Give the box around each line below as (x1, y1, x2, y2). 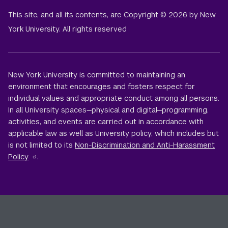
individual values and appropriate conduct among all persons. (8, 94, 220, 103)
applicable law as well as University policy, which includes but (8, 129, 219, 138)
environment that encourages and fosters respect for (8, 82, 195, 92)
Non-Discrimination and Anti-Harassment (75, 140, 215, 150)
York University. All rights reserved (8, 24, 127, 34)
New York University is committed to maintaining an (8, 70, 186, 80)
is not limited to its (8, 140, 75, 150)
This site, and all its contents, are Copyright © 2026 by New (8, 10, 216, 19)
